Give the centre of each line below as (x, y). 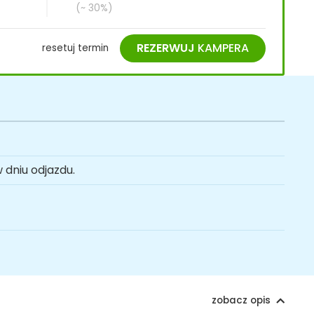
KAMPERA (222, 48)
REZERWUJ (166, 48)
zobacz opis (241, 300)
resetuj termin (75, 48)
